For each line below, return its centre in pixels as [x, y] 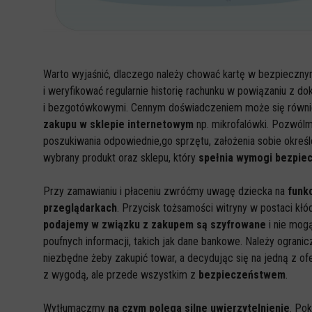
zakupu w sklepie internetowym [118, 124]
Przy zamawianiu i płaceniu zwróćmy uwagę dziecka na [164, 191]
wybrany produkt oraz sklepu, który [121, 158]
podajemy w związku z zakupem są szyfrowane [155, 225]
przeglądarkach [80, 208]
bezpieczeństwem [242, 275]
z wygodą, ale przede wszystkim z [121, 275]
